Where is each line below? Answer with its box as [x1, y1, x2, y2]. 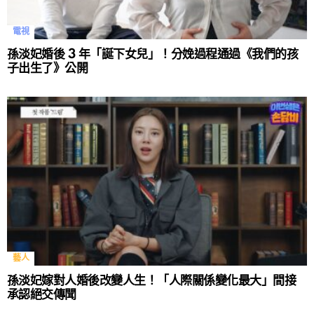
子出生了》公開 [7, 62, 88, 76]
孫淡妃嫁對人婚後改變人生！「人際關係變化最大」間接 [7, 274, 296, 288]
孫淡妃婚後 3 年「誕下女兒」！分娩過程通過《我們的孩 [7, 48, 299, 62]
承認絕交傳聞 [7, 288, 76, 302]
